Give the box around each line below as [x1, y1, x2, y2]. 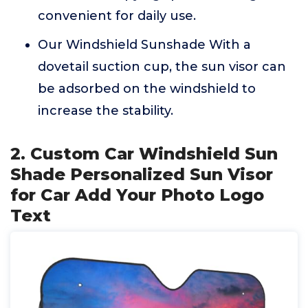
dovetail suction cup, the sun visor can [38, 59, 286, 74]
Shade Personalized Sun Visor [10, 164, 273, 184]
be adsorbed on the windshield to [38, 81, 256, 96]
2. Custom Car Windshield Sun [10, 144, 278, 164]
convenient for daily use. [38, 8, 196, 23]
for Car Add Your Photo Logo [10, 185, 264, 205]
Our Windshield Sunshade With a [38, 37, 251, 52]
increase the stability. [38, 103, 173, 118]
